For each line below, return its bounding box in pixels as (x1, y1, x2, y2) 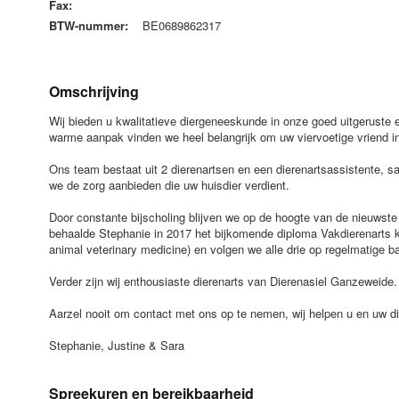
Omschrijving (48, 81, 139, 102)
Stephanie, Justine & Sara (48, 337, 191, 354)
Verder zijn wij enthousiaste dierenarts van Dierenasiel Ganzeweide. (48, 273, 397, 289)
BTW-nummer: (48, 17, 128, 34)
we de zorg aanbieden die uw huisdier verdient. (48, 176, 289, 193)
